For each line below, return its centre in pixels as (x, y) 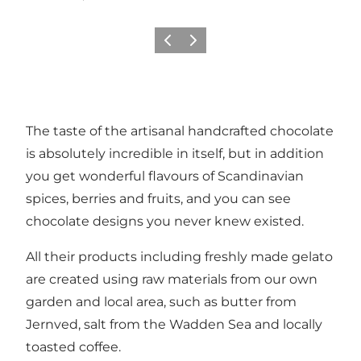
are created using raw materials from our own (172, 279)
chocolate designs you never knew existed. (165, 221)
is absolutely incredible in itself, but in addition (175, 153)
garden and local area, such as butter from (161, 301)
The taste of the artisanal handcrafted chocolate (180, 131)
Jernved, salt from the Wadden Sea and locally (174, 324)
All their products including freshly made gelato (179, 256)
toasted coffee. (73, 346)
